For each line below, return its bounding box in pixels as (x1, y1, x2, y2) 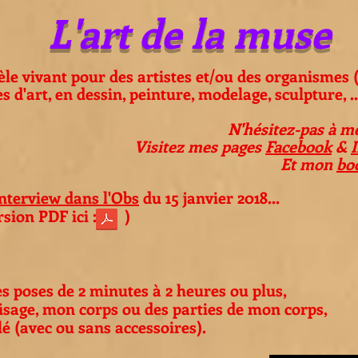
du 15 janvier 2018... (139, 186, 280, 208)
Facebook (265, 135, 332, 157)
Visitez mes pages (134, 135, 265, 157)
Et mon (280, 153, 336, 174)
